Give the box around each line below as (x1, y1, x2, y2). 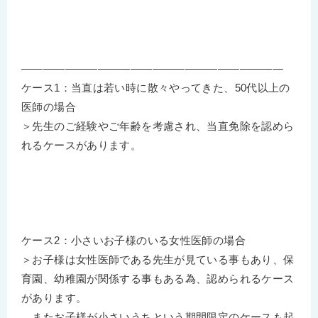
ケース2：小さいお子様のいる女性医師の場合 (21, 234, 246, 246)
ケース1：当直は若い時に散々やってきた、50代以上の (21, 81, 290, 94)
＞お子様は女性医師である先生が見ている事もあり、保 (21, 253, 295, 265)
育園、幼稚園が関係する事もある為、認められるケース (21, 272, 295, 285)
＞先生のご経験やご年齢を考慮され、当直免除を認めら (21, 119, 295, 132)
